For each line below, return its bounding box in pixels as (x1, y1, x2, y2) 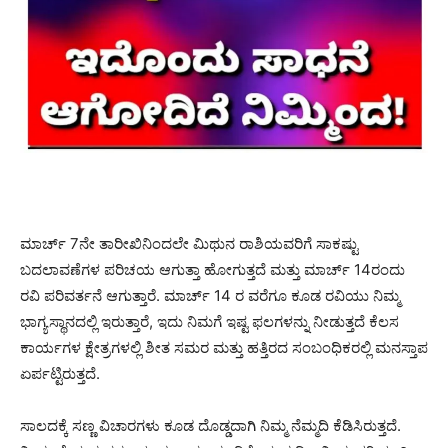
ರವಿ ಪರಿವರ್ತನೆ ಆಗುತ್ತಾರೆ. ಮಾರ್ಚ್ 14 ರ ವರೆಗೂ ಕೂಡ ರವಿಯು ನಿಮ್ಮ (20, 285, 400, 305)
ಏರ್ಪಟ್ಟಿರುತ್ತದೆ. (20, 363, 100, 383)
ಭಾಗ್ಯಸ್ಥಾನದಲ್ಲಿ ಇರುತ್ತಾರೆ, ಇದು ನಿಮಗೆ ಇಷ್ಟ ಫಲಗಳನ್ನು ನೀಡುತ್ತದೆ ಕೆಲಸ (20, 311, 399, 331)
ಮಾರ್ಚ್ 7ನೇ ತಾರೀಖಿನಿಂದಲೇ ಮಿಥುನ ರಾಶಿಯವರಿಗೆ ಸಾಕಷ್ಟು (20, 233, 358, 253)
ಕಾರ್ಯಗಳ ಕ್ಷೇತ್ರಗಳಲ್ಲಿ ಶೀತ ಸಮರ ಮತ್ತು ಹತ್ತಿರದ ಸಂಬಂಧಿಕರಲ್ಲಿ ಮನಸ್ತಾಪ (20, 337, 428, 357)
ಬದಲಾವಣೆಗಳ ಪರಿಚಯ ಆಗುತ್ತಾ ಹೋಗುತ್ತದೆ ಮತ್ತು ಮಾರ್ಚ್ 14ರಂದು (20, 259, 405, 279)
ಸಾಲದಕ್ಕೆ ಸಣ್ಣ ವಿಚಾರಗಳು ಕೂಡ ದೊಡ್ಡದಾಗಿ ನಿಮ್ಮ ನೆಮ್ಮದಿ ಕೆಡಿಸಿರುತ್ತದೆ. (20, 415, 401, 435)
